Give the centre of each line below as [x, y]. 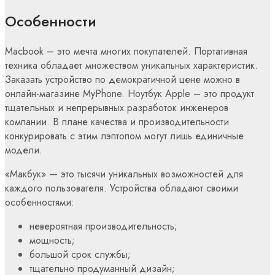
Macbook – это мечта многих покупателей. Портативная [126, 52]
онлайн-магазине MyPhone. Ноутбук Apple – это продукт [130, 94]
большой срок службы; [80, 255]
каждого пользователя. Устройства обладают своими [122, 188]
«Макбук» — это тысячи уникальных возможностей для [124, 174]
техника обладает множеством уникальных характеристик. [131, 66]
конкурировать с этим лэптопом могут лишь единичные [124, 136]
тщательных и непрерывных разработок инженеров [117, 108]
